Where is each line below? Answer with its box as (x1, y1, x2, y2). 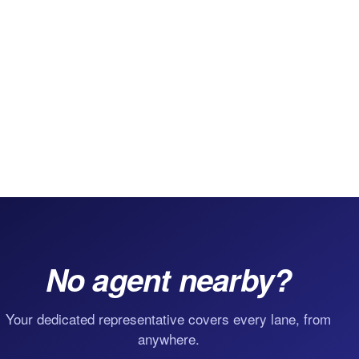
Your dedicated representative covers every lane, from (6, 309, 331, 329)
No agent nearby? (45, 257, 292, 302)
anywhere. (137, 329, 200, 349)
